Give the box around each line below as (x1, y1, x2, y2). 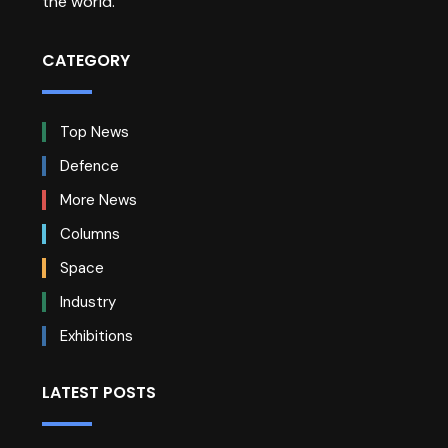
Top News (56, 122, 129, 143)
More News (56, 190, 137, 211)
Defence (56, 156, 119, 177)
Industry (56, 292, 116, 313)
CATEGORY (42, 49, 130, 73)
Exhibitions (56, 326, 133, 347)
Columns (56, 224, 120, 245)
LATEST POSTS (42, 381, 156, 405)
